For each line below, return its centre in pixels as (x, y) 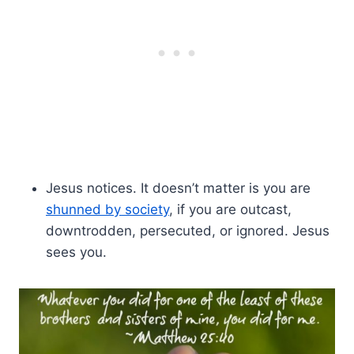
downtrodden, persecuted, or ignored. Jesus (188, 230)
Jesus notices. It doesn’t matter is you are (178, 188)
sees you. (76, 252)
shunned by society (107, 209)
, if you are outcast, (230, 209)
